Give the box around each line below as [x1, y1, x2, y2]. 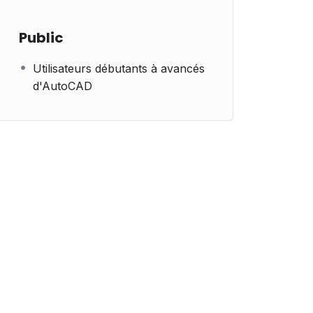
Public [19, 28, 64, 48]
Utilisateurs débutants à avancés [33, 61, 205, 75]
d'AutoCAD [33, 79, 92, 93]
